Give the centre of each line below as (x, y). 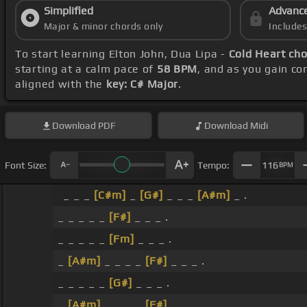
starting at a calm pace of (86, 69)
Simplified (68, 11)
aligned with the (61, 84)
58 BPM (177, 69)
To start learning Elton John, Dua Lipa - (122, 54)
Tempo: (213, 165)
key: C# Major (142, 84)
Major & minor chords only (103, 26)
